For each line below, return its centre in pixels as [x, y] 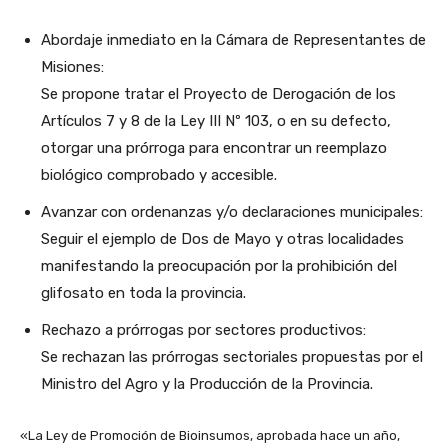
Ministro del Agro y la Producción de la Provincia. [207, 384]
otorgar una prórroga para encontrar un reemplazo [214, 148]
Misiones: [72, 67]
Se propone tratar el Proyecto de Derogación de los [218, 94]
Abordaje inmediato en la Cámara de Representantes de [233, 40]
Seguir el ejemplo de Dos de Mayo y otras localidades [222, 239]
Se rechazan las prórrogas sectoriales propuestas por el [232, 357]
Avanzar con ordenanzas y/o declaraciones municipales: [232, 212]
